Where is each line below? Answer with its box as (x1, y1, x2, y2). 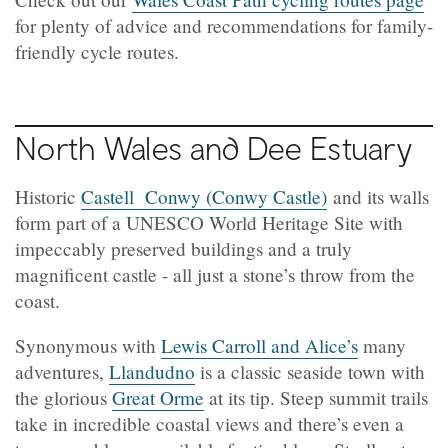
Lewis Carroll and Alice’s (161, 333, 358, 359)
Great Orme (112, 385, 204, 411)
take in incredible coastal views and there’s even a (15, 411, 404, 437)
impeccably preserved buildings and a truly (15, 236, 352, 262)
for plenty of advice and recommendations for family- (15, 13, 433, 39)
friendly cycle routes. (15, 39, 179, 65)
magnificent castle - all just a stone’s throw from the (15, 262, 415, 288)
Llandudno (109, 359, 195, 385)
